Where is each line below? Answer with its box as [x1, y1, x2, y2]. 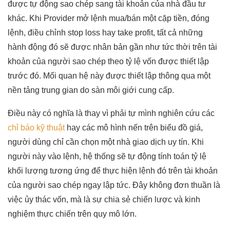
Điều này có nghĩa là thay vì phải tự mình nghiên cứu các [8, 108, 215, 118]
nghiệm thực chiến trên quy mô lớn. [8, 209, 137, 218]
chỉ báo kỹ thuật [8, 123, 65, 132]
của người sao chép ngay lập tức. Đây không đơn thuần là [8, 180, 220, 189]
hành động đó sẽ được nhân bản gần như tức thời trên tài [8, 42, 217, 51]
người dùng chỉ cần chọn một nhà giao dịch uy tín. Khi [8, 137, 204, 146]
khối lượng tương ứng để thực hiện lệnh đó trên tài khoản [8, 166, 218, 175]
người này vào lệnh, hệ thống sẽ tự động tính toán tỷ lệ [8, 151, 206, 161]
